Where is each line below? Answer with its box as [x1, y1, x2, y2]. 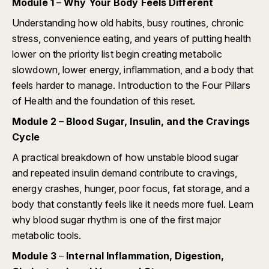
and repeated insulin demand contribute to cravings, [12, 166, 238, 179]
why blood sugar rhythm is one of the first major [12, 213, 221, 226]
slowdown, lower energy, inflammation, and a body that [12, 63, 254, 76]
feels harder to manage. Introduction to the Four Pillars [12, 79, 250, 91]
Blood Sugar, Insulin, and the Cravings [66, 115, 250, 127]
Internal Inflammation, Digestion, [66, 249, 225, 262]
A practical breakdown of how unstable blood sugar [12, 151, 238, 163]
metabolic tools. [12, 229, 82, 241]
